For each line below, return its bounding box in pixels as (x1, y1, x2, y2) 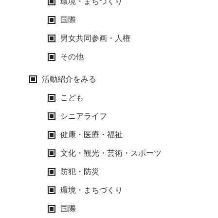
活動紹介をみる (42, 75, 96, 83)
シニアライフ (60, 112, 107, 120)
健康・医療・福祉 (60, 130, 123, 139)
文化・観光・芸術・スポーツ (60, 149, 162, 157)
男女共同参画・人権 (60, 34, 130, 42)
